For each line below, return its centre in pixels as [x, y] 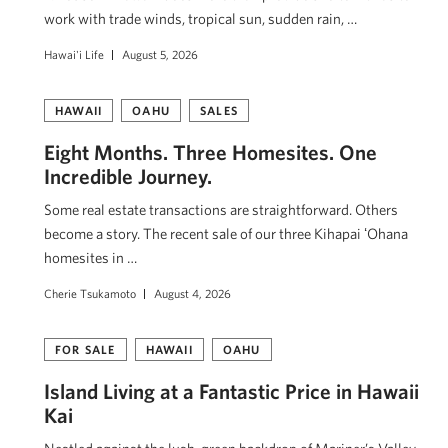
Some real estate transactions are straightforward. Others [221, 209]
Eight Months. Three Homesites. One [210, 152]
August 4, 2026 [192, 293]
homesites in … [90, 257]
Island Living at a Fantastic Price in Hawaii [231, 391]
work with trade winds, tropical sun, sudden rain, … [200, 18]
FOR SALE [85, 349]
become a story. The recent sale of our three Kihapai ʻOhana [226, 233]
